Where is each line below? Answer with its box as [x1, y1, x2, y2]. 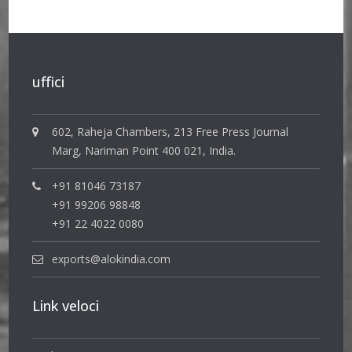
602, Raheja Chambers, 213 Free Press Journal [52, 123, 289, 139]
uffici [32, 71, 65, 91]
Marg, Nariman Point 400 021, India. [52, 142, 236, 158]
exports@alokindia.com [52, 251, 171, 266]
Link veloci [32, 295, 100, 315]
